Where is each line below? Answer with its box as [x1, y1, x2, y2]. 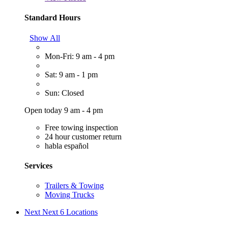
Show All [30, 33, 60, 42]
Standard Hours [24, 13, 80, 22]
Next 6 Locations [42, 208, 98, 217]
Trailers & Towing [45, 181, 104, 190]
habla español [45, 141, 89, 150]
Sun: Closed [45, 88, 84, 97]
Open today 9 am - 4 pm [24, 105, 103, 115]
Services [24, 161, 52, 170]
